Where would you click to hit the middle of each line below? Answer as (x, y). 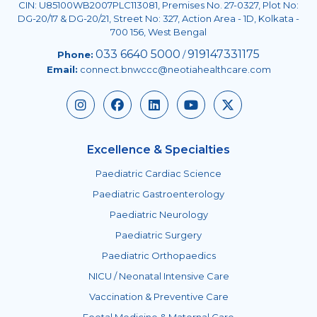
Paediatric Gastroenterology (158, 194)
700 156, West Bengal (158, 31)
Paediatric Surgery (158, 235)
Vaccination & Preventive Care (158, 296)
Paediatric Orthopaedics (158, 255)
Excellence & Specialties (158, 149)
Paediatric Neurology (158, 214)
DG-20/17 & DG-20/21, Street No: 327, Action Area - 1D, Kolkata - (158, 18)
